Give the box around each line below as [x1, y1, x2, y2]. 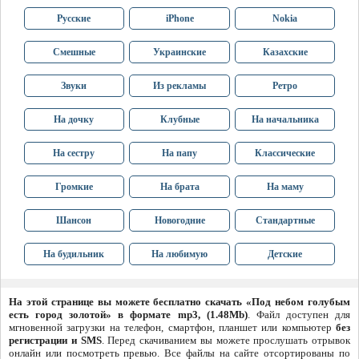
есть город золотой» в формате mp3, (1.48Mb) [9, 309, 248, 321]
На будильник [43, 248, 105, 260]
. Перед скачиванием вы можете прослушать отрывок [101, 334, 350, 347]
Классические [255, 147, 316, 159]
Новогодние [154, 215, 205, 227]
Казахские [262, 46, 308, 58]
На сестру [53, 147, 95, 159]
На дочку [54, 114, 95, 126]
